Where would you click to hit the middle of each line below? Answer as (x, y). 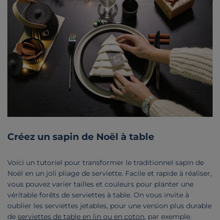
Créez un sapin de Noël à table (81, 137)
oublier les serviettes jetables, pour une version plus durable (110, 206)
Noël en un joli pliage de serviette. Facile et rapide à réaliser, (110, 174)
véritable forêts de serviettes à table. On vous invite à (98, 195)
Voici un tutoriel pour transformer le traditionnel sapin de (106, 163)
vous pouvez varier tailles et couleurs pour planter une (100, 184)
